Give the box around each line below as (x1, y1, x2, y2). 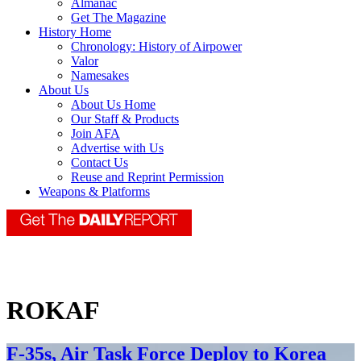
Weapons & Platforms (39, 185, 150, 199)
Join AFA (71, 127, 120, 141)
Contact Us (71, 156, 128, 170)
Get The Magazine (71, 10, 166, 25)
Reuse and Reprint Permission (71, 170, 224, 185)
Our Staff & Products (71, 112, 179, 127)
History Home (39, 25, 111, 39)
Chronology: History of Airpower (71, 39, 242, 54)
